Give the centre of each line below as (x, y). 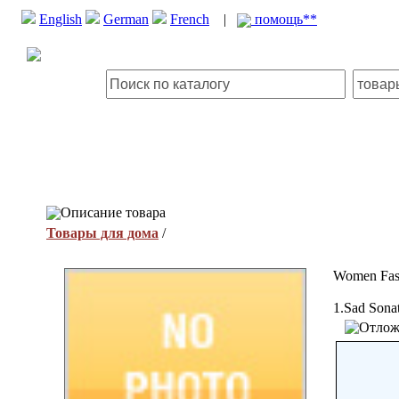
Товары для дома (102, 233)
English (61, 19)
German (126, 19)
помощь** (284, 19)
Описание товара (113, 212)
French (190, 19)
